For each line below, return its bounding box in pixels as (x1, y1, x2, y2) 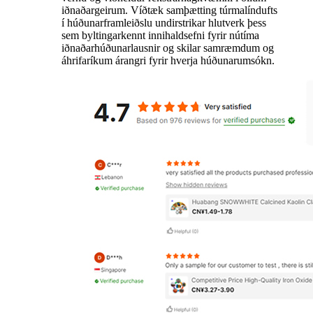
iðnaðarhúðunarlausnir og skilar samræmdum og (61, 42, 274, 54)
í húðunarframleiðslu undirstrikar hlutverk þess (61, 17, 266, 29)
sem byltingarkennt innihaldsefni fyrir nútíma (61, 29, 259, 42)
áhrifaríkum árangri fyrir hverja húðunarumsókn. (61, 54, 275, 67)
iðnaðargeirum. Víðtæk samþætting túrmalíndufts (61, 4, 277, 17)
